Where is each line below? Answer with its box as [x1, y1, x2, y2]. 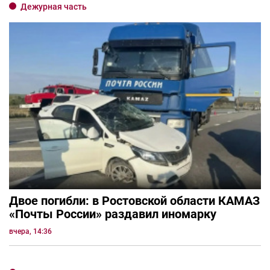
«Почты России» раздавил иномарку [9, 206, 216, 221]
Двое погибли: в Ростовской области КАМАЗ [9, 193, 260, 208]
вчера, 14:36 [9, 227, 52, 236]
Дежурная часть [20, 2, 87, 12]
